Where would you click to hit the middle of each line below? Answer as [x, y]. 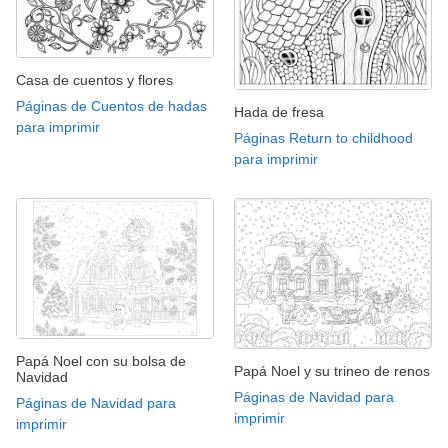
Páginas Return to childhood [323, 138]
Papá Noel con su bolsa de [101, 360]
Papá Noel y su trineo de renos [332, 371]
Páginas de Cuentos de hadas [111, 106]
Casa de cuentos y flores [94, 80]
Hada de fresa [279, 112]
